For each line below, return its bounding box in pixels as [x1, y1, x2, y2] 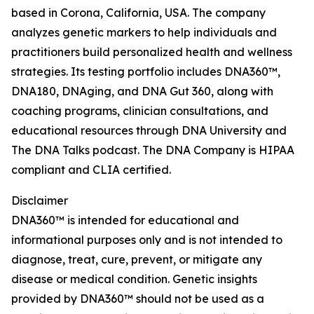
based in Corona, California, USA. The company [11, 6, 266, 20]
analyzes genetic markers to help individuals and [11, 25, 277, 40]
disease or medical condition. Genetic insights [11, 272, 257, 287]
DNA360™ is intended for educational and [11, 213, 239, 228]
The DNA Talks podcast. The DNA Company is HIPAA [11, 143, 294, 158]
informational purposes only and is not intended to [11, 233, 282, 247]
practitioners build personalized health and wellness [11, 45, 292, 60]
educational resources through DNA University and [11, 123, 287, 138]
